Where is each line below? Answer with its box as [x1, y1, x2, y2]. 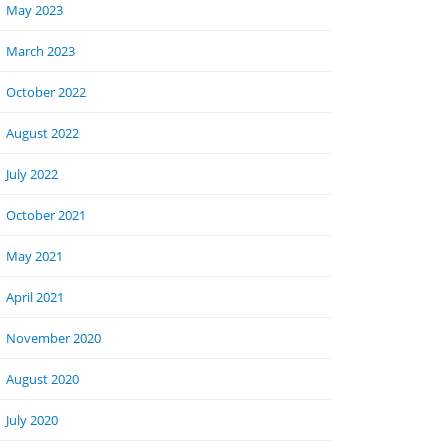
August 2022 [6, 124, 79, 142]
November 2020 [6, 329, 101, 347]
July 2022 [6, 165, 58, 183]
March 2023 [6, 42, 75, 60]
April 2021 [6, 288, 64, 306]
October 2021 [6, 206, 86, 224]
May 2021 [6, 247, 63, 265]
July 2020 [6, 411, 58, 429]
